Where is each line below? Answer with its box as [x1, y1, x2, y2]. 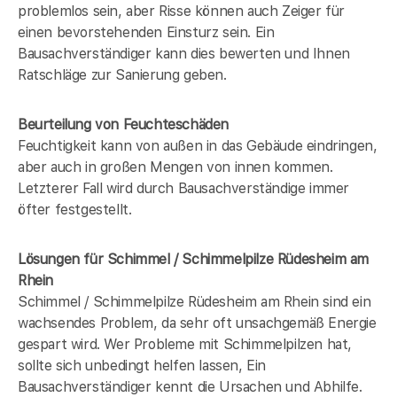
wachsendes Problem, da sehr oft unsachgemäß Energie [18, 314, 377, 331]
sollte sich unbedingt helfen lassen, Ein [18, 356, 267, 374]
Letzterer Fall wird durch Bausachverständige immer [18, 179, 350, 197]
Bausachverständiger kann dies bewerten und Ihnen [18, 44, 350, 62]
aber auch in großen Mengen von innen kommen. [18, 158, 333, 175]
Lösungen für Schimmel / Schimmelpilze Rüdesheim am [18, 250, 370, 268]
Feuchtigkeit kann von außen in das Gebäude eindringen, [18, 136, 378, 154]
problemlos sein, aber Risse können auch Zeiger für [18, 2, 346, 19]
